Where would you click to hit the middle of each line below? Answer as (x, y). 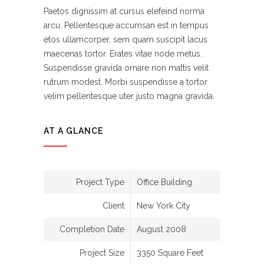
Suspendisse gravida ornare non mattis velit (126, 67)
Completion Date (92, 229)
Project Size (102, 253)
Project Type (100, 182)
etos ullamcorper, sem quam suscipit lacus (126, 39)
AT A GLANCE (73, 131)
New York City (164, 205)
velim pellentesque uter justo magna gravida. (129, 96)
